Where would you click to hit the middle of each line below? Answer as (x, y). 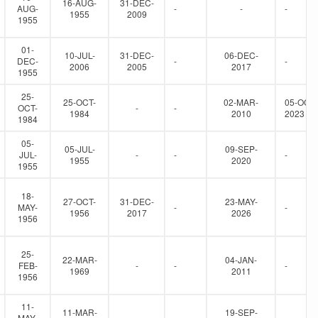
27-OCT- (79, 201)
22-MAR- (79, 259)
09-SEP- (241, 149)
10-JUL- (79, 55)
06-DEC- (241, 55)
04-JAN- (241, 259)
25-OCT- (79, 102)
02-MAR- (241, 102)
